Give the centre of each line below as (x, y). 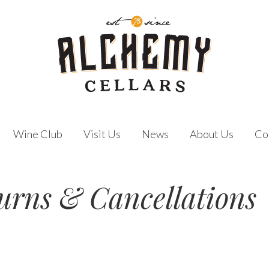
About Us (211, 134)
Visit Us (102, 134)
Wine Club (38, 134)
